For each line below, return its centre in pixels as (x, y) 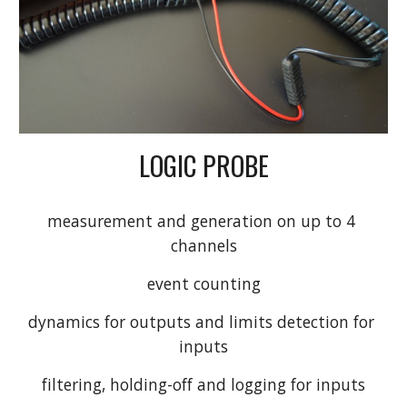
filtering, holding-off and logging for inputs (203, 385)
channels (203, 246)
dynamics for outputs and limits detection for (201, 322)
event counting (203, 284)
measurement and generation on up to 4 (201, 221)
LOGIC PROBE (203, 165)
